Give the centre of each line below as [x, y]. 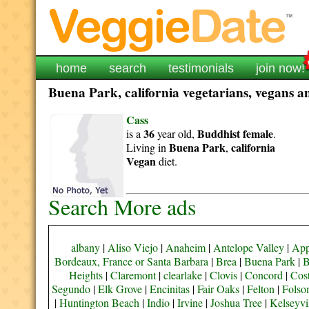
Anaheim [186, 247]
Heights [86, 275]
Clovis [224, 275]
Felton [260, 289]
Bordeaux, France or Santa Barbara [131, 261]
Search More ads [122, 207]
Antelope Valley [249, 247]
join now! [281, 68]
